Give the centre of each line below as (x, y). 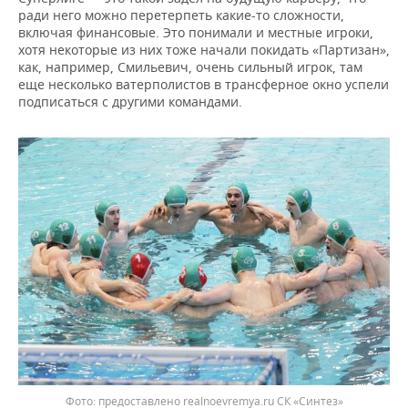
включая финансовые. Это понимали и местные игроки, (196, 33)
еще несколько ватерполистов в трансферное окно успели (204, 85)
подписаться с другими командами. (130, 102)
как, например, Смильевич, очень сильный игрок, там (190, 67)
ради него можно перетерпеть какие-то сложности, (181, 15)
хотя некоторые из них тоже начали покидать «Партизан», (204, 50)
